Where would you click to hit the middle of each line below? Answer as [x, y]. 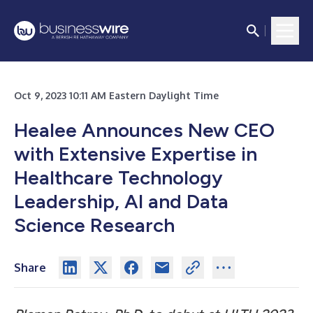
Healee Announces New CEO [144, 130]
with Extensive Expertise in [136, 154]
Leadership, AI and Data [121, 201]
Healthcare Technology [118, 177]
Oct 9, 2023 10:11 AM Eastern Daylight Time [116, 95]
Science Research [94, 225]
